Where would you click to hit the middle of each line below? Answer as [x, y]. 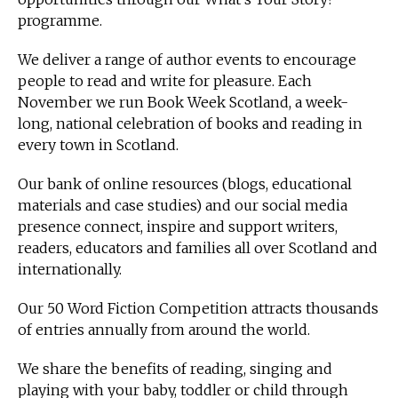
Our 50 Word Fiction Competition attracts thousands [198, 308]
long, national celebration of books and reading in [190, 123]
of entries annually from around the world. [166, 329]
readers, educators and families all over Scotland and [198, 247]
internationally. [72, 269]
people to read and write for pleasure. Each [165, 80]
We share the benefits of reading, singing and [175, 368]
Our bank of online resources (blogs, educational [185, 183]
